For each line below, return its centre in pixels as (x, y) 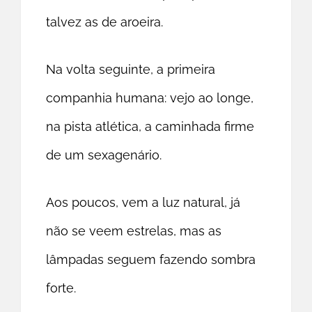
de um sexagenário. (104, 155)
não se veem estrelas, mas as (134, 231)
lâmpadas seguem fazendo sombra (151, 260)
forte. (61, 288)
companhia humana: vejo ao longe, (150, 98)
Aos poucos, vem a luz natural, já (143, 203)
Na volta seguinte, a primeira (131, 70)
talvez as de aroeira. (105, 22)
